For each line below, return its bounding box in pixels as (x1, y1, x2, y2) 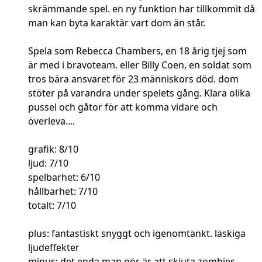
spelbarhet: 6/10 (28, 171, 100, 184)
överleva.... (28, 115, 75, 128)
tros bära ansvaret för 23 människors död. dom (28, 73, 239, 86)
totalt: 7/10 (28, 199, 76, 212)
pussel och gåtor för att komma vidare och (28, 101, 218, 114)
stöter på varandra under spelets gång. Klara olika (28, 87, 250, 100)
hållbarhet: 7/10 (28, 185, 98, 198)
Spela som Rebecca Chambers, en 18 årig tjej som (28, 44, 247, 58)
